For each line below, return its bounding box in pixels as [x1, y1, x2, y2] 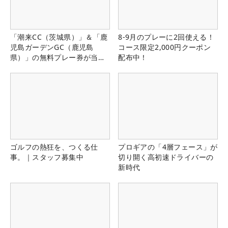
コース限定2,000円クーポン [118, 42, 211, 52]
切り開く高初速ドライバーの [118, 152, 214, 162]
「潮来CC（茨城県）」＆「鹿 [10, 32, 108, 42]
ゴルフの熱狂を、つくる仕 [10, 141, 98, 152]
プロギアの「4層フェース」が [118, 141, 218, 152]
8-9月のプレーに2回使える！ [118, 32, 215, 42]
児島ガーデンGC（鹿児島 [10, 42, 94, 52]
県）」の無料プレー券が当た [10, 52, 106, 62]
